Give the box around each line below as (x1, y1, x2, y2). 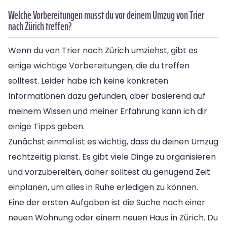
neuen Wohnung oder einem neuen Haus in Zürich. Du (8, 211, 218, 223)
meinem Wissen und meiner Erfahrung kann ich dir (8, 105, 207, 117)
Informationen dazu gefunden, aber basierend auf (8, 90, 206, 102)
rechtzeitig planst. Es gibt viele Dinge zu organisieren (8, 150, 216, 163)
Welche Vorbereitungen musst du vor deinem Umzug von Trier (8, 6, 204, 23)
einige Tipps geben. (8, 120, 85, 132)
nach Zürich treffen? (8, 17, 72, 34)
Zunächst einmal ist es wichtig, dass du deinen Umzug (8, 135, 218, 147)
